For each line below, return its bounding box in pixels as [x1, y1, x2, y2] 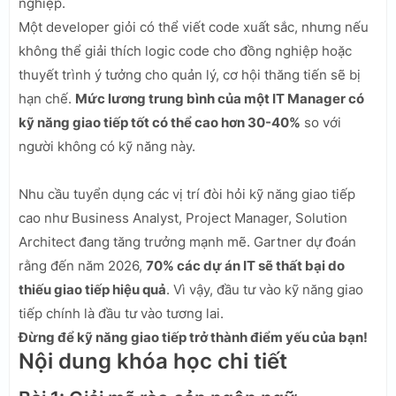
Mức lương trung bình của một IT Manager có [75, 89, 364, 107]
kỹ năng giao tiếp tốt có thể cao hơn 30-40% [19, 113, 301, 131]
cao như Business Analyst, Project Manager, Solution [19, 209, 347, 226]
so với [301, 113, 341, 131]
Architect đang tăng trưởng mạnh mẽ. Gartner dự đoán [19, 232, 356, 250]
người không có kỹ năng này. [19, 137, 195, 155]
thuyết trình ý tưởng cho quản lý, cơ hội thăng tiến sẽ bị [19, 65, 361, 83]
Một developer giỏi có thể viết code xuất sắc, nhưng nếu [19, 18, 369, 35]
